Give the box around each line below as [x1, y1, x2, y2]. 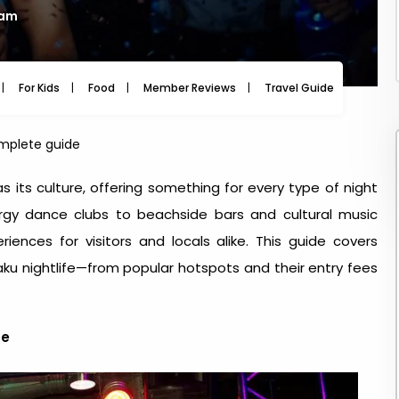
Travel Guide [265, 80, 334, 95]
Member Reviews [143, 80, 236, 95]
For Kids [19, 80, 60, 95]
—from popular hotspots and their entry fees [75, 258, 379, 277]
